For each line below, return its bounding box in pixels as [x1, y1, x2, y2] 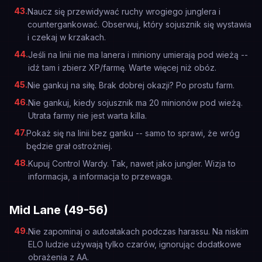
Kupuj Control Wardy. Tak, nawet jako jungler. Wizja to [28, 158, 236, 168]
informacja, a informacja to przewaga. [28, 171, 173, 181]
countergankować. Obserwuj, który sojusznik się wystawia [27, 19, 251, 29]
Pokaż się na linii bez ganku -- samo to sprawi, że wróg [26, 128, 240, 138]
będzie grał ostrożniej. [26, 141, 112, 151]
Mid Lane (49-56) [9, 203, 108, 217]
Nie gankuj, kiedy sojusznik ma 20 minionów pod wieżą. [28, 98, 243, 108]
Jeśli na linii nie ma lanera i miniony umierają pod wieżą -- [28, 50, 248, 60]
